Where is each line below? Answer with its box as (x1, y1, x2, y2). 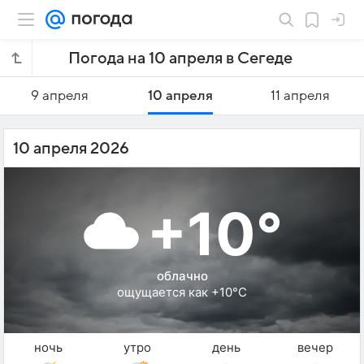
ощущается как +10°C (117, 284, 247, 300)
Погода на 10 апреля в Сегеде (68, 50, 292, 67)
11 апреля (271, 89, 331, 103)
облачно (156, 268, 208, 284)
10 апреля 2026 (13, 140, 129, 158)
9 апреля (31, 89, 89, 103)
